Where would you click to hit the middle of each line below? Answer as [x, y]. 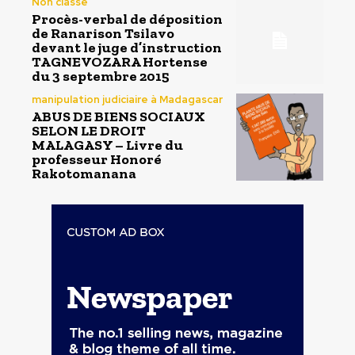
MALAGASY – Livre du [107, 145]
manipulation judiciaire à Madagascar [127, 99]
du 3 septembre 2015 [101, 76]
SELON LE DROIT [89, 130]
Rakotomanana [84, 173]
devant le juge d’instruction [127, 48]
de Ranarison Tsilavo [103, 34]
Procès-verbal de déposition [127, 19]
